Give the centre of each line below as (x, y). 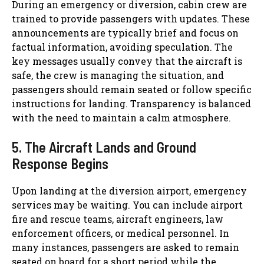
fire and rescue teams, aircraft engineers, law (118, 219)
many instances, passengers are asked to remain (126, 247)
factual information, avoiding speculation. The (122, 47)
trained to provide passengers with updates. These (131, 18)
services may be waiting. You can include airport (127, 204)
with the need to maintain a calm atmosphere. (121, 117)
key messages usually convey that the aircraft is (127, 61)
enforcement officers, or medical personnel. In (121, 233)
